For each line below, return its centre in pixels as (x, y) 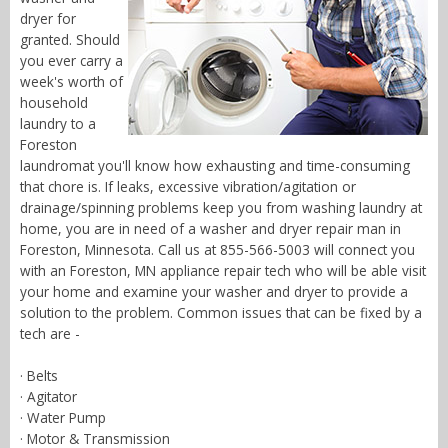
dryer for (48, 19)
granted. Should (70, 40)
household (54, 103)
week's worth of (71, 82)
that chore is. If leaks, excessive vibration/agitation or (188, 187)
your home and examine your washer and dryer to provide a (214, 292)
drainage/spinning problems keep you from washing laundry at (221, 208)
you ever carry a (71, 61)
